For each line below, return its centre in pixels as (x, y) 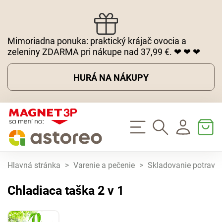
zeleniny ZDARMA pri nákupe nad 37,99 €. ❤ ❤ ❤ (104, 52)
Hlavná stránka (34, 166)
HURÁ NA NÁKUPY (111, 77)
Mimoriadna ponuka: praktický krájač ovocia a (97, 41)
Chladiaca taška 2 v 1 (66, 191)
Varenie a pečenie (104, 166)
